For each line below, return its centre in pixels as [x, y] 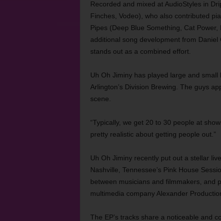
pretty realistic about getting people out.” [153, 134]
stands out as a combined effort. [140, 51]
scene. [100, 99]
